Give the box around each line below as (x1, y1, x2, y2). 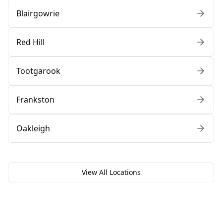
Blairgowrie (16, 8, 59, 19)
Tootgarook (16, 65, 60, 77)
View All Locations (81, 167, 141, 177)
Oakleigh (16, 123, 50, 134)
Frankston (16, 94, 55, 106)
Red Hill (16, 37, 45, 48)
